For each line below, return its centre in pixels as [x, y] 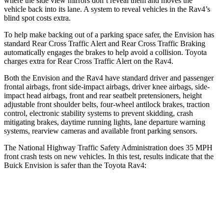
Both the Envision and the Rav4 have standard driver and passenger [109, 78]
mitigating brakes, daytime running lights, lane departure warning [105, 122]
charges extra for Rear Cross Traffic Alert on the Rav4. [89, 61]
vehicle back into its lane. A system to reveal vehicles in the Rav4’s [107, 9]
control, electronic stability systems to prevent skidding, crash [98, 113]
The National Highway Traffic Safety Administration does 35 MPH [108, 147]
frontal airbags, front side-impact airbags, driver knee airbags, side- [107, 86]
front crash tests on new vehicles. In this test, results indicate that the [109, 156]
